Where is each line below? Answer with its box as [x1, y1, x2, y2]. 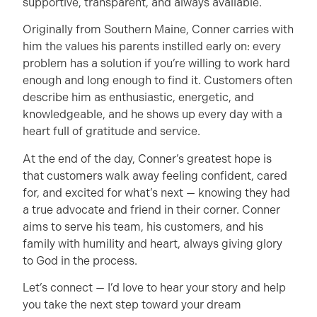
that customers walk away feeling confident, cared [23, 168, 287, 183]
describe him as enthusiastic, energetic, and [23, 91, 254, 105]
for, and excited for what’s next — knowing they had [23, 185, 290, 200]
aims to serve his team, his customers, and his [23, 219, 263, 234]
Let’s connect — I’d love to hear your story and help [23, 280, 286, 294]
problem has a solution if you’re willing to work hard [23, 57, 290, 71]
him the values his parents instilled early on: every [23, 40, 281, 54]
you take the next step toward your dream [23, 297, 241, 311]
